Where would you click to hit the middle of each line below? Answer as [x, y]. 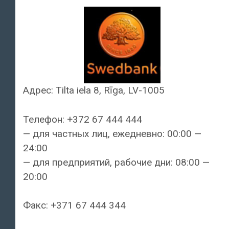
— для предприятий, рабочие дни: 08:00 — [116, 162]
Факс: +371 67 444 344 [74, 205]
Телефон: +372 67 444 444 [83, 119]
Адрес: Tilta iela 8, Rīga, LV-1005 [94, 90]
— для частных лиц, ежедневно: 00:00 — [112, 133]
